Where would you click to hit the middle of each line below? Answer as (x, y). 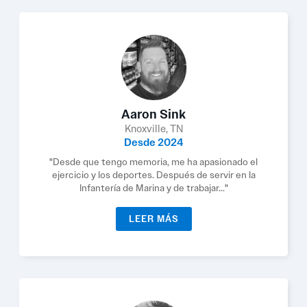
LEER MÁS (153, 219)
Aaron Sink (153, 114)
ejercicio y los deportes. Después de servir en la (153, 175)
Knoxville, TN (153, 129)
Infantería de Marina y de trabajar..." (153, 188)
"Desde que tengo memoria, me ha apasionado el (153, 162)
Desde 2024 (153, 143)
